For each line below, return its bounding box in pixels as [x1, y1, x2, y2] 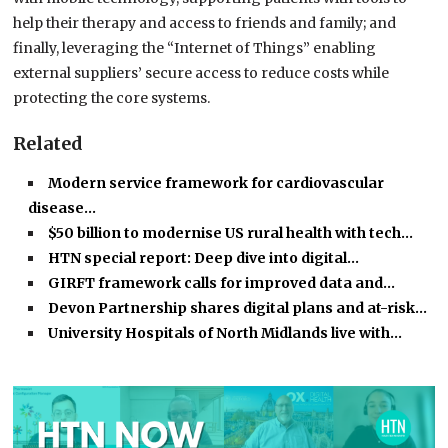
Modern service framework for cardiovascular [48, 174, 385, 193]
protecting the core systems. [13, 89, 211, 108]
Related [13, 132, 84, 156]
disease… [28, 199, 97, 218]
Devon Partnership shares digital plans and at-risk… [48, 299, 428, 318]
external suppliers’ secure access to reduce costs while [13, 64, 390, 83]
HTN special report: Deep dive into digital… [48, 249, 360, 268]
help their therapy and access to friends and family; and [13, 14, 397, 33]
